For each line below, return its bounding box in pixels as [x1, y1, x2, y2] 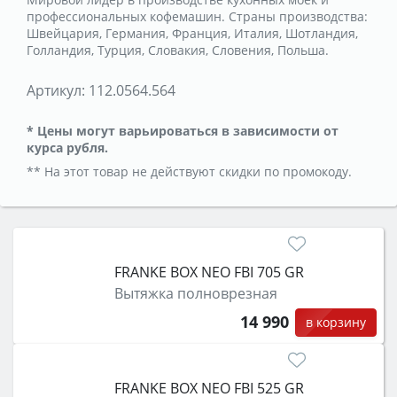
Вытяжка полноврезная [113, 283, 277, 303]
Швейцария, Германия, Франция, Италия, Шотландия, [27, 24, 358, 42]
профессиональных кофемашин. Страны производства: [27, 7, 368, 25]
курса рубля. [27, 138, 108, 156]
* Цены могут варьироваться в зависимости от [27, 121, 339, 139]
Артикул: [27, 80, 85, 100]
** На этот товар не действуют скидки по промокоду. [27, 162, 352, 180]
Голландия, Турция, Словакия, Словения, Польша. [27, 41, 329, 58]
